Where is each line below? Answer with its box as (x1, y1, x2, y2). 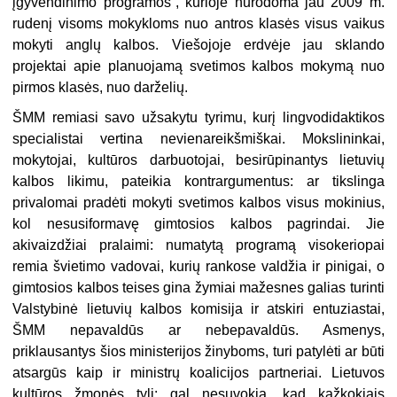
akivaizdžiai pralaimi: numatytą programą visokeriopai (12, 237, 385, 253)
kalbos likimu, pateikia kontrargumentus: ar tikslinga (12, 174, 385, 190)
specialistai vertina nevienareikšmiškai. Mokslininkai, (12, 131, 385, 147)
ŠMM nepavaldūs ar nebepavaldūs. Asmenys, (12, 323, 385, 339)
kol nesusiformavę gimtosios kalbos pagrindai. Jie (12, 216, 385, 232)
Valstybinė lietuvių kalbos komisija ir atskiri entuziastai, (12, 301, 385, 317)
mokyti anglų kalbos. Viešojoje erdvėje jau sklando (12, 37, 385, 53)
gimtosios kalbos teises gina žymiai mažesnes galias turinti (12, 280, 385, 296)
